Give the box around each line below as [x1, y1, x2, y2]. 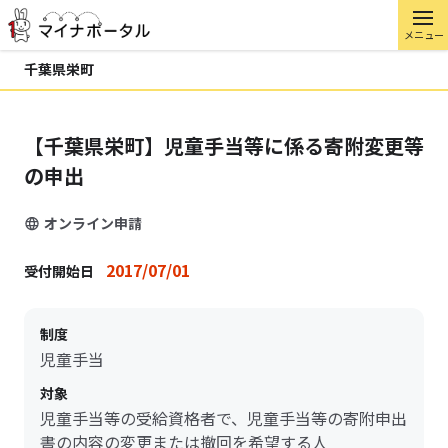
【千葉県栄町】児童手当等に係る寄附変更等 [24, 131, 424, 160]
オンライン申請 [44, 213, 142, 233]
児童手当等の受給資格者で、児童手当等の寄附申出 [40, 406, 407, 430]
